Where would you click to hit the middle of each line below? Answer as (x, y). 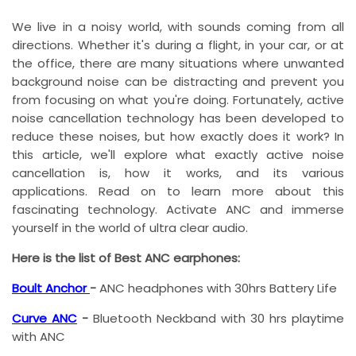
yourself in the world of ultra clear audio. (130, 227)
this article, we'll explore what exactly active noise (178, 154)
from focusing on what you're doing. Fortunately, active (178, 99)
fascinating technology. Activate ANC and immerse (178, 209)
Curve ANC (44, 318)
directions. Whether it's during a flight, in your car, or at (178, 44)
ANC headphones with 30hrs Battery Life (218, 288)
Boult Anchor (51, 288)
